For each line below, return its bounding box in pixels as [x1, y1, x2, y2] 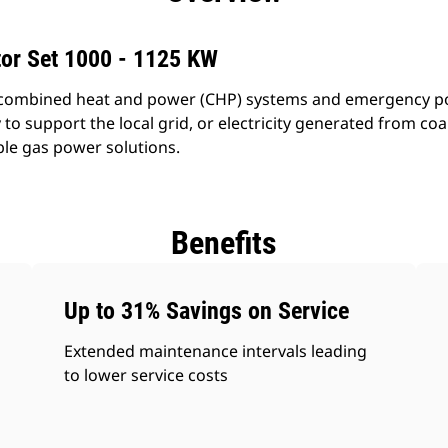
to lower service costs [64, 364, 229, 386]
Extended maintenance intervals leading [64, 340, 368, 362]
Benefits [171, 224, 277, 262]
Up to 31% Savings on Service [64, 297, 350, 325]
